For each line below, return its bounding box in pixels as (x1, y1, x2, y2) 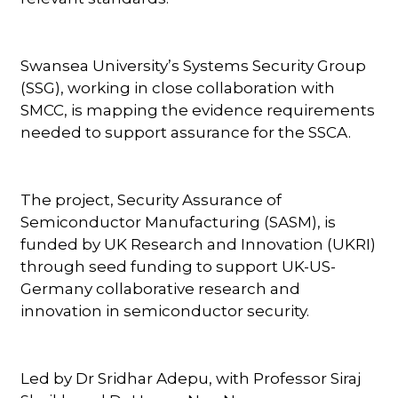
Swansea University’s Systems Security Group (20, 56, 367, 75)
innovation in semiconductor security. (20, 301, 310, 320)
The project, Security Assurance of (20, 190, 283, 209)
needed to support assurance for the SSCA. (20, 123, 352, 141)
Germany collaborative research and (20, 279, 301, 298)
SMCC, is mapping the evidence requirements (20, 100, 376, 119)
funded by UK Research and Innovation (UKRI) (20, 235, 377, 253)
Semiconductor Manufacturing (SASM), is (20, 212, 337, 231)
